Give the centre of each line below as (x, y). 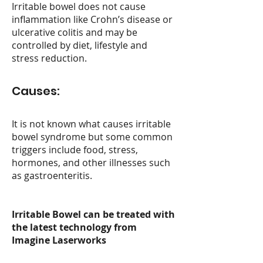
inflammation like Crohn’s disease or (92, 19)
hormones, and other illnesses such (91, 163)
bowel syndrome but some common (92, 137)
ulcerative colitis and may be (75, 32)
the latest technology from (74, 227)
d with (160, 214)
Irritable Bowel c (50, 214)
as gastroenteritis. (52, 176)
